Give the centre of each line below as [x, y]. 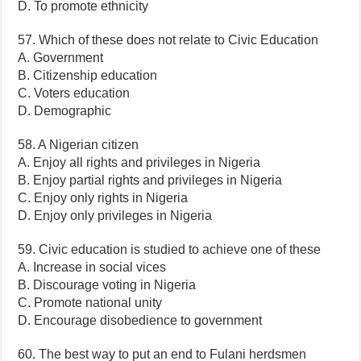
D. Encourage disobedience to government [140, 320]
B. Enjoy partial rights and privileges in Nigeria [150, 180]
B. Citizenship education [88, 75]
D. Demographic [65, 110]
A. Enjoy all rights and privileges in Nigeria [139, 162]
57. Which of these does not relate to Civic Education [168, 39]
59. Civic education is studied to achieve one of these [170, 249]
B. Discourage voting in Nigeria [107, 284]
